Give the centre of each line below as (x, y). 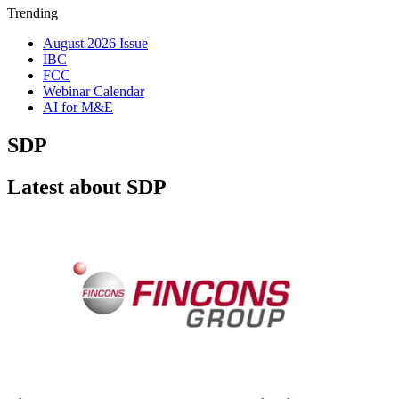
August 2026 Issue (95, 43)
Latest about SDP (87, 187)
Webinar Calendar (94, 91)
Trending (33, 13)
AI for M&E (78, 107)
